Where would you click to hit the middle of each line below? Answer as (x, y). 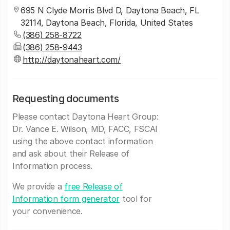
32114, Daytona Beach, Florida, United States (107, 23)
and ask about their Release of (71, 154)
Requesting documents (65, 99)
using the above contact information (83, 141)
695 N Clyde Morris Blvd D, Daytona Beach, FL (110, 10)
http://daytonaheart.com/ (72, 60)
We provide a (39, 186)
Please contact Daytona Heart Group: (85, 117)
